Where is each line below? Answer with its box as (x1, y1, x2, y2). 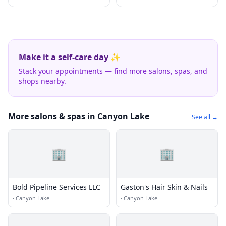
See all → (192, 112, 218, 121)
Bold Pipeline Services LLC (13, 182, 100, 192)
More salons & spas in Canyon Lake (8, 110, 149, 122)
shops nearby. (19, 76, 66, 86)
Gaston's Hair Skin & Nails (121, 182, 208, 192)
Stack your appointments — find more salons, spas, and (19, 66, 207, 76)
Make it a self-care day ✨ (19, 51, 121, 63)
